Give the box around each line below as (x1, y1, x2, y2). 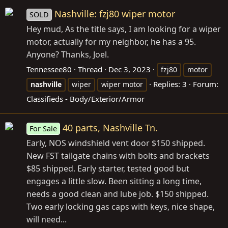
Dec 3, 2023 (108, 64, 151, 74)
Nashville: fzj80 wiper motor (54, 7, 176, 20)
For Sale (30, 123, 58, 133)
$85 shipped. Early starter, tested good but (26, 162, 189, 174)
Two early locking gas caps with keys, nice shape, (26, 201, 215, 212)
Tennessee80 (26, 64, 72, 74)
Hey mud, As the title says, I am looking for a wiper (26, 23, 221, 35)
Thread (78, 64, 102, 74)
